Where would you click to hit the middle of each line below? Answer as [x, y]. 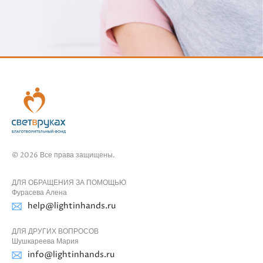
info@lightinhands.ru [71, 254]
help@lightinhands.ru [72, 206]
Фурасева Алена [39, 193]
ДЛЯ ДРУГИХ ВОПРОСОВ [55, 232]
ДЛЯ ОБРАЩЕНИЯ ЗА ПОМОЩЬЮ [69, 183]
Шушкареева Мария [45, 242]
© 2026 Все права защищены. [63, 155]
